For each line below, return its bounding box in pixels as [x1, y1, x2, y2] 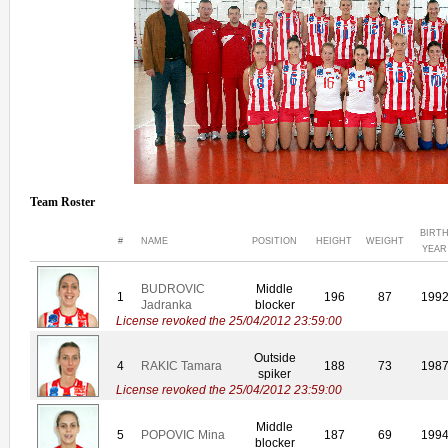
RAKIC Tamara [141, 359, 222, 374]
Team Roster [30, 195, 95, 209]
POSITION [252, 236, 297, 247]
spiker [258, 367, 291, 382]
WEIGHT [366, 236, 404, 247]
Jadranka [141, 298, 192, 313]
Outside [253, 351, 296, 366]
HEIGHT [316, 236, 352, 247]
